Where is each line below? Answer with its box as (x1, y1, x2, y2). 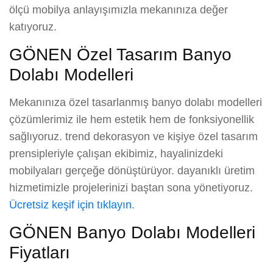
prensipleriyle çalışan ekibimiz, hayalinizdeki (9, 147, 223, 160)
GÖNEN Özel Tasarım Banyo (9, 44, 232, 64)
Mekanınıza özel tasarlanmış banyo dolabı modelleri (9, 96, 262, 108)
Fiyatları (9, 243, 70, 262)
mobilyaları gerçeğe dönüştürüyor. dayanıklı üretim (9, 164, 255, 177)
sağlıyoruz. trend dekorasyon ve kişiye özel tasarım (9, 130, 258, 143)
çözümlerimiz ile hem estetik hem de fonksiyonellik (9, 113, 254, 126)
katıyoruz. (9, 20, 57, 33)
